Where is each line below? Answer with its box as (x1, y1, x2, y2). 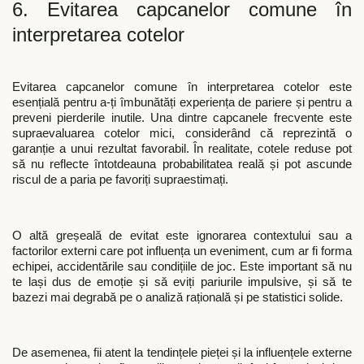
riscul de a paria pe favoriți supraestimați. (12, 172, 232, 186)
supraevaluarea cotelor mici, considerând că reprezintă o (12, 126, 352, 140)
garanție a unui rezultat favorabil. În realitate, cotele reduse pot (12, 141, 352, 155)
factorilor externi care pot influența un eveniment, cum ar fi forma (12, 244, 352, 258)
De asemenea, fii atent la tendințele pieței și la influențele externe (12, 346, 352, 360)
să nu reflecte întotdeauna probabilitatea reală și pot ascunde (12, 157, 352, 171)
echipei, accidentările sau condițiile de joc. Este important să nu (12, 259, 352, 273)
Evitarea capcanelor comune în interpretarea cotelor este (12, 80, 352, 93)
